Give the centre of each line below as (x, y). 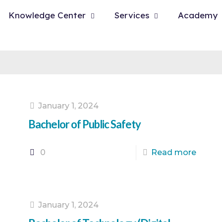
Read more (174, 152)
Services (132, 15)
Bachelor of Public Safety (84, 124)
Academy (198, 15)
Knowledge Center (47, 15)
